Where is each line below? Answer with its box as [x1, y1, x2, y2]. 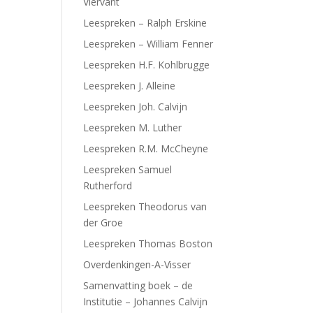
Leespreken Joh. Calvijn [83, 100, 188, 113]
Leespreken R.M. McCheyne [83, 142, 209, 155]
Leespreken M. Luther [83, 121, 182, 134]
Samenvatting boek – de [83, 279, 194, 292]
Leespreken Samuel [83, 163, 173, 176]
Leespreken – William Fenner [83, 37, 214, 50]
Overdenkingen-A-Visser [83, 258, 191, 271]
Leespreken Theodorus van [83, 200, 208, 213]
